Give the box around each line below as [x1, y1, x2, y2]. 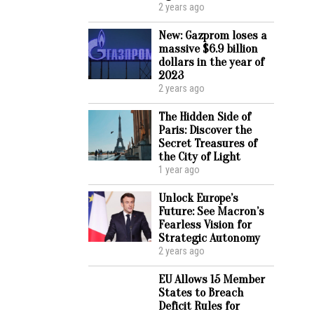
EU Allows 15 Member [158, 272, 265, 287]
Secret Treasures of [158, 136, 257, 151]
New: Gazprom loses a [158, 28, 267, 43]
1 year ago [158, 164, 200, 176]
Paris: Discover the [158, 123, 252, 137]
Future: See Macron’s [158, 204, 264, 219]
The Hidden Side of [158, 109, 251, 124]
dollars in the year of [158, 55, 264, 69]
